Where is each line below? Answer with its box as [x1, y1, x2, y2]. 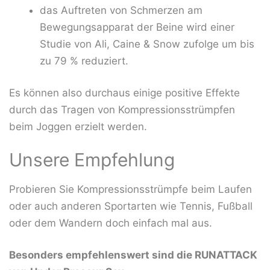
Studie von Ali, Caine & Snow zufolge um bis [40, 37, 254, 50]
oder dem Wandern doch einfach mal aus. [9, 216, 212, 229]
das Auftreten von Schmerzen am [40, 4, 202, 16]
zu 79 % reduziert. [40, 54, 128, 67]
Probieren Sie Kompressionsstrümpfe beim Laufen [9, 183, 252, 195]
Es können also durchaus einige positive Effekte [9, 87, 240, 99]
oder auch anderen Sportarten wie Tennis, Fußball [9, 199, 253, 212]
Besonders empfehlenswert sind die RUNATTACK [9, 249, 257, 262]
